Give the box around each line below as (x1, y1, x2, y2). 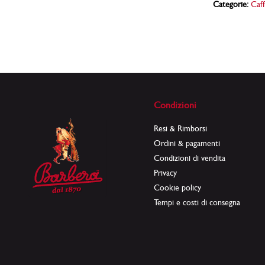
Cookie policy (154, 183, 202, 192)
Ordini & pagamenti (154, 138, 221, 148)
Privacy (154, 168, 177, 177)
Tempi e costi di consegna (154, 198, 241, 207)
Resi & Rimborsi (154, 124, 208, 133)
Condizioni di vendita (154, 153, 226, 163)
